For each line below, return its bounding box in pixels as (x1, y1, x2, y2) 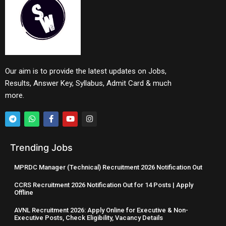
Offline (14, 188, 33, 196)
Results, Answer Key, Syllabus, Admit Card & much (5, 78, 172, 88)
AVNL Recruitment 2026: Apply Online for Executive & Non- (14, 206, 188, 214)
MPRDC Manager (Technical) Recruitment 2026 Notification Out (14, 163, 202, 171)
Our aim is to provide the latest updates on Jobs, (5, 66, 166, 76)
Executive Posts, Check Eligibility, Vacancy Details (14, 213, 163, 221)
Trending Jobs (10, 142, 73, 153)
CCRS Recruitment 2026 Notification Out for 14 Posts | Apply (14, 181, 193, 189)
